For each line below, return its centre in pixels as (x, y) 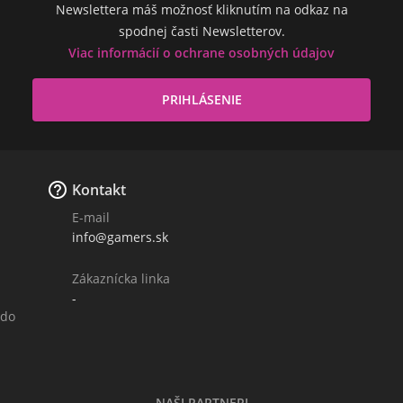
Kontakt (99, 189)
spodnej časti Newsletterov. (201, 31)
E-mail (91, 217)
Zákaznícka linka (121, 278)
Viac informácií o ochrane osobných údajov (201, 52)
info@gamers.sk (120, 237)
